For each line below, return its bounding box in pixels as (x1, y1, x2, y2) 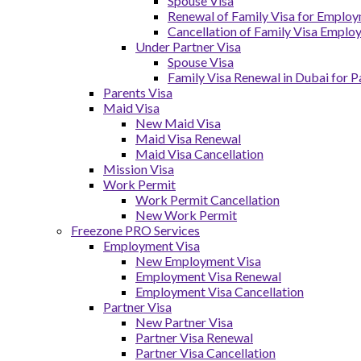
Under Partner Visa (135, 39, 241, 54)
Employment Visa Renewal (135, 268, 281, 284)
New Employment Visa (135, 253, 261, 268)
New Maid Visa (135, 115, 221, 131)
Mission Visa (103, 161, 174, 176)
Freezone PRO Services (71, 222, 200, 238)
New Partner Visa (135, 314, 233, 330)
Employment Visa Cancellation (135, 284, 304, 299)
